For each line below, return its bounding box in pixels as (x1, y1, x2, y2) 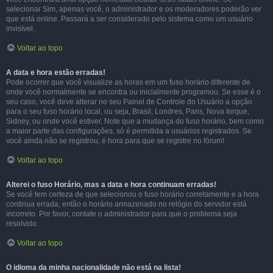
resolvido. (6, 219, 38, 228)
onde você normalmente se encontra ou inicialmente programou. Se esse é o (6, 88, 261, 96)
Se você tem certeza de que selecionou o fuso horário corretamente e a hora (6, 190, 259, 199)
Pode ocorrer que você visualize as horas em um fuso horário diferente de (6, 78, 250, 87)
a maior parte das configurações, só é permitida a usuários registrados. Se (6, 127, 252, 135)
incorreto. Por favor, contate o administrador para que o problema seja (6, 210, 237, 218)
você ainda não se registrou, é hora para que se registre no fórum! (6, 136, 224, 145)
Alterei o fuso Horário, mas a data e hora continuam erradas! (6, 180, 216, 189)
